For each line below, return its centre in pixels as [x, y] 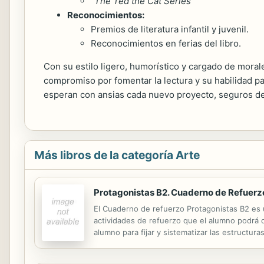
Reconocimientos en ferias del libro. [166, 43]
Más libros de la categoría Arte [117, 155]
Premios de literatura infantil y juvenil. [170, 29]
